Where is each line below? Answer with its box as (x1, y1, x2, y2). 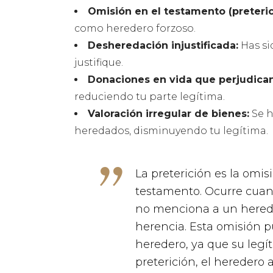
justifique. (74, 57, 123, 69)
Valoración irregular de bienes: (88, 108, 249, 120)
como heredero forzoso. (74, 23, 196, 35)
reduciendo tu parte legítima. (74, 91, 225, 103)
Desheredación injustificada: (88, 40, 238, 52)
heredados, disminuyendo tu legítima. (74, 125, 268, 137)
